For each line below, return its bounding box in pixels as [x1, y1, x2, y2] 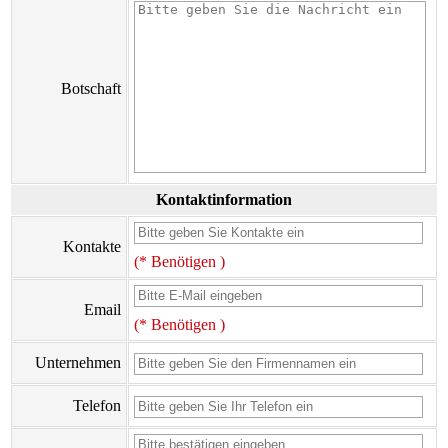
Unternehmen [35, 354, 121, 371]
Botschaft [61, 80, 121, 97]
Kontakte [63, 238, 121, 255]
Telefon [73, 397, 121, 414]
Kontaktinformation [156, 191, 292, 208]
